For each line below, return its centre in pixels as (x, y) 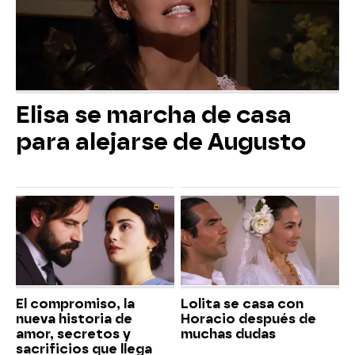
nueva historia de (74, 319)
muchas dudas (228, 334)
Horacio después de (248, 319)
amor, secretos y (73, 334)
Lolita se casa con (242, 303)
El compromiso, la (75, 303)
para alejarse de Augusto (161, 142)
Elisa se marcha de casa (154, 115)
